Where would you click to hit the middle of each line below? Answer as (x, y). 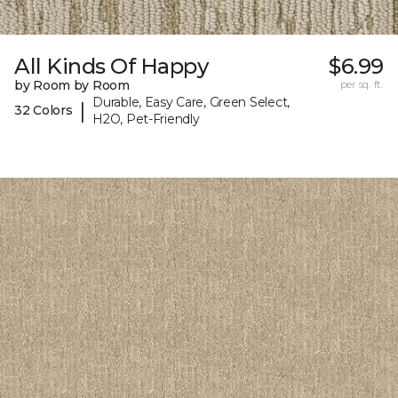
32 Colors (44, 111)
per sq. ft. (362, 84)
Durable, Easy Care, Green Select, (191, 102)
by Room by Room (72, 85)
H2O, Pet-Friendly (146, 119)
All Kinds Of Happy (111, 66)
